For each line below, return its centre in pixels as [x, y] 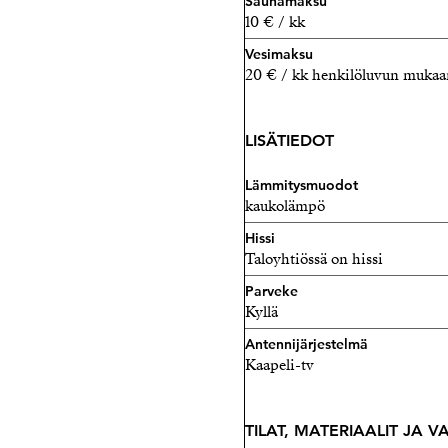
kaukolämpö [285, 206]
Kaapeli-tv [279, 365]
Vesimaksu [279, 54]
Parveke [271, 291]
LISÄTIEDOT [289, 140]
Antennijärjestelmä [306, 344]
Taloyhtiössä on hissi [314, 259]
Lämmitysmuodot [301, 185]
